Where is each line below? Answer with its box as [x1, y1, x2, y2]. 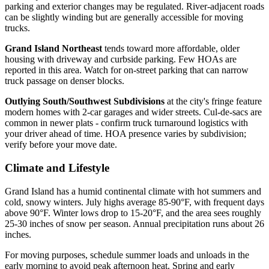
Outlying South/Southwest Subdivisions [5, 96, 165, 107]
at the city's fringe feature [165, 96, 262, 107]
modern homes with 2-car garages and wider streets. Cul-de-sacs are [5, 107, 262, 118]
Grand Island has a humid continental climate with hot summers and [5, 186, 261, 196]
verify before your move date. [5, 139, 117, 150]
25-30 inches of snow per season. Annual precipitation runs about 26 [5, 218, 264, 229]
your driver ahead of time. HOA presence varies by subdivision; [5, 128, 246, 139]
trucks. [5, 23, 30, 34]
